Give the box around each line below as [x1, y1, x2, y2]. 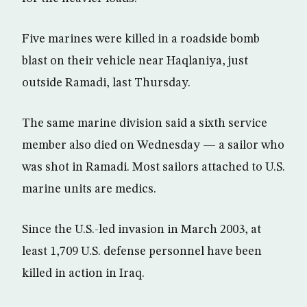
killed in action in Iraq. [22, 267, 145, 280]
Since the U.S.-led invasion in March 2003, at [22, 223, 261, 236]
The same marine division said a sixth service [22, 117, 267, 130]
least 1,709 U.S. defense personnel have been [22, 245, 262, 258]
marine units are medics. [22, 183, 156, 195]
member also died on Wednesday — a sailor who [22, 139, 284, 151]
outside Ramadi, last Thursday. [22, 77, 191, 89]
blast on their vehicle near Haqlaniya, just [22, 55, 248, 67]
